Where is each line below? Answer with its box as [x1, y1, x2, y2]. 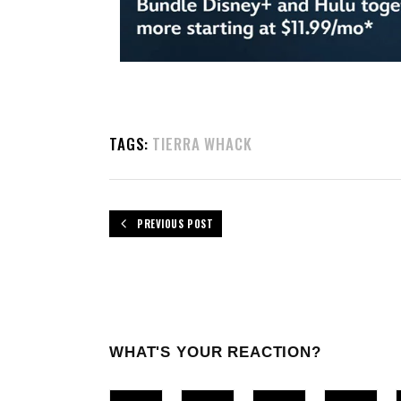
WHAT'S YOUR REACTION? [109, 343, 321, 361]
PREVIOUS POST [137, 216, 214, 231]
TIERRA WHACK [152, 132, 252, 155]
